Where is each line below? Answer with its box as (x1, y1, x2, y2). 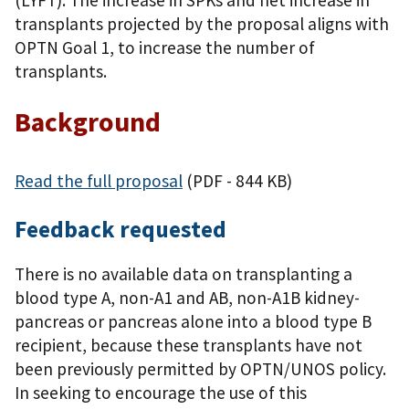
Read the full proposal (15, 169, 183, 192)
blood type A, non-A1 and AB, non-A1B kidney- (15, 287, 360, 309)
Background (15, 104, 161, 139)
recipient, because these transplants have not (15, 334, 362, 357)
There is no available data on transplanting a (15, 263, 352, 286)
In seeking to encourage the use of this (15, 382, 307, 404)
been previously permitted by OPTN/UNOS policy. (15, 358, 386, 381)
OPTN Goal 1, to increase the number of (15, 36, 315, 58)
